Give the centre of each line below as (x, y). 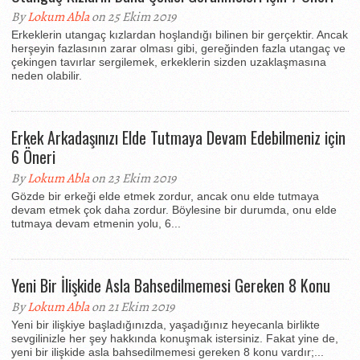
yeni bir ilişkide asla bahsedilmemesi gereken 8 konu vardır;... (168, 352)
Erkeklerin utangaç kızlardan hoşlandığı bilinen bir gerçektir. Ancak (180, 35)
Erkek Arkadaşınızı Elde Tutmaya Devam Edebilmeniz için (178, 137)
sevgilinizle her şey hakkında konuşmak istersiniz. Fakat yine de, (175, 338)
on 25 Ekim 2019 (133, 17)
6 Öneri (33, 157)
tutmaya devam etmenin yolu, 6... (96, 223)
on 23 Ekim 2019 (133, 178)
